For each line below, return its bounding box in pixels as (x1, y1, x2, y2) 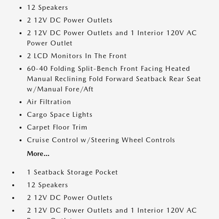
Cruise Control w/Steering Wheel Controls (27, 135, 175, 144)
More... (27, 149, 49, 157)
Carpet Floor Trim (27, 123, 88, 131)
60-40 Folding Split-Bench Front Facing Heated (27, 64, 190, 72)
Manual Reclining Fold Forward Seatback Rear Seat (27, 74, 201, 83)
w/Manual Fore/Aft (27, 85, 94, 93)
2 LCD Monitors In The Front (27, 51, 127, 60)
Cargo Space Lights (27, 110, 93, 118)
